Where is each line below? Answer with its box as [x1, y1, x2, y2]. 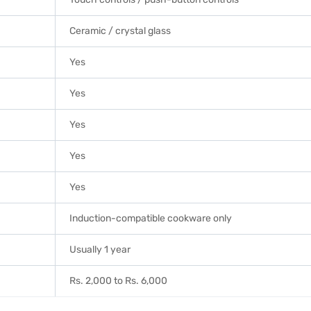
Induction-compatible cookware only [69, 212, 232, 224]
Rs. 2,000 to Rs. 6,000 [69, 275, 167, 287]
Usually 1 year [69, 244, 131, 255]
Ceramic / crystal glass [69, 25, 171, 37]
